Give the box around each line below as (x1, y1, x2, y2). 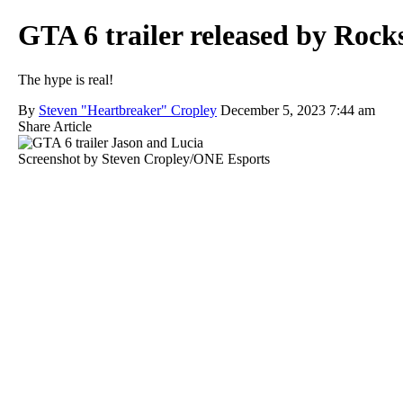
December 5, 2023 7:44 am (220, 102, 375, 118)
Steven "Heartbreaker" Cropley (39, 102, 217, 118)
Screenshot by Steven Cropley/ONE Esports (18, 150, 270, 166)
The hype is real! (18, 71, 113, 87)
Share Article (18, 118, 92, 134)
